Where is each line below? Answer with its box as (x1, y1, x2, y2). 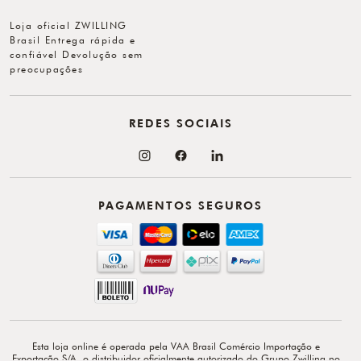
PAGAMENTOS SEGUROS (98, 197, 263, 213)
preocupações (10, 62, 83, 75)
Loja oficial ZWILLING (10, 19, 127, 31)
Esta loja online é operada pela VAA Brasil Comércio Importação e (31, 339, 320, 352)
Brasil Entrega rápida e (10, 33, 136, 46)
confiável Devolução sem (10, 48, 143, 60)
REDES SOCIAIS (128, 115, 233, 131)
